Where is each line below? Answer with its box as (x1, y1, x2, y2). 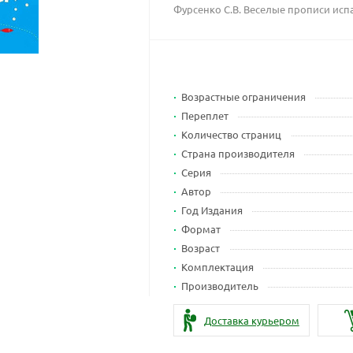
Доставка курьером (203, 313, 299, 327)
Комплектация (181, 260, 255, 273)
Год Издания (181, 203, 243, 217)
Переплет (181, 109, 229, 122)
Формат (181, 222, 221, 236)
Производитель (181, 279, 259, 292)
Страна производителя (181, 147, 295, 160)
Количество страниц (181, 128, 282, 141)
